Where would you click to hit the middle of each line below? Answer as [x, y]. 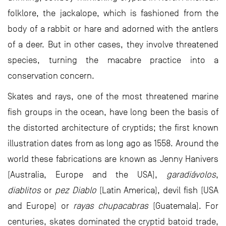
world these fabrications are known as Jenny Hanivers [113, 159]
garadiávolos [191, 174]
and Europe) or [40, 206]
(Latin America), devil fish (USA [157, 190]
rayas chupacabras [111, 206]
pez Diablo [75, 190]
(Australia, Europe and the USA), [87, 174]
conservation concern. [51, 75]
